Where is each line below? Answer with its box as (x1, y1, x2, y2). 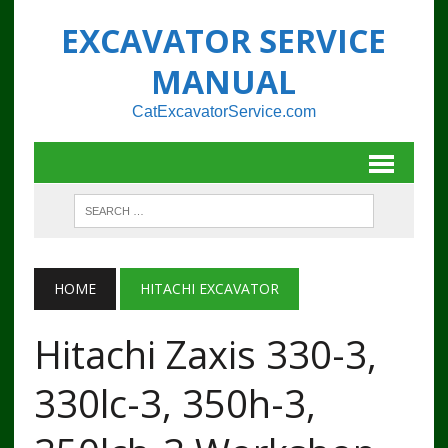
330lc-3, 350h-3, (33, 377, 316, 429)
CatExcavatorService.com (131, 103, 316, 120)
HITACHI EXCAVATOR (139, 279, 279, 298)
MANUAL (151, 60, 297, 103)
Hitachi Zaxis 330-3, (33, 328, 377, 380)
